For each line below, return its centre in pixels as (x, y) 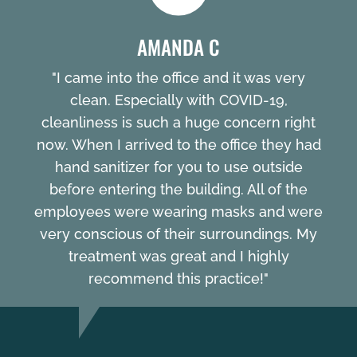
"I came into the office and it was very (178, 78)
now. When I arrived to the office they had (178, 145)
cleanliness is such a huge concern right (178, 123)
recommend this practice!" (178, 279)
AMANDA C (178, 47)
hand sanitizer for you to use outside (178, 167)
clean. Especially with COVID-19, (178, 100)
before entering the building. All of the (178, 190)
